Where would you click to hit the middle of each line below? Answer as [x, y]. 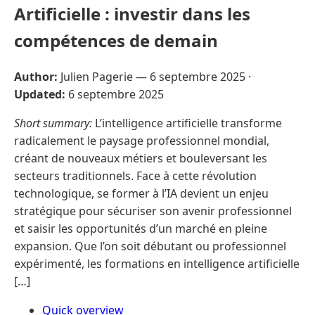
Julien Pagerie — [104, 76]
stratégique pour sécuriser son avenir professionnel [153, 211]
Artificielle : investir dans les [132, 13]
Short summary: [53, 123]
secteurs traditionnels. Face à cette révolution [135, 175]
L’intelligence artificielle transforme [187, 123]
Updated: [40, 94]
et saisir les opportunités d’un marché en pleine [141, 228]
